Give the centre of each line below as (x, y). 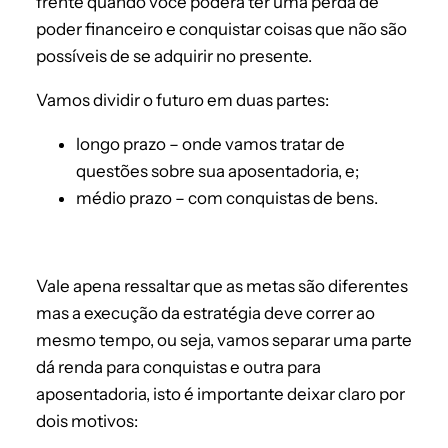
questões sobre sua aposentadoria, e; (217, 171)
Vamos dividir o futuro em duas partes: (182, 100)
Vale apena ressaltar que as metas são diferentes (222, 286)
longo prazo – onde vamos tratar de (210, 144)
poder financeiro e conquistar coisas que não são (221, 29)
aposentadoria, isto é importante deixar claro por (220, 394)
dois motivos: (87, 421)
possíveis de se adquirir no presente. (174, 56)
